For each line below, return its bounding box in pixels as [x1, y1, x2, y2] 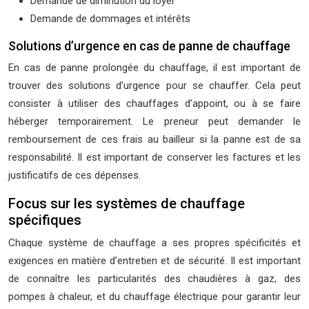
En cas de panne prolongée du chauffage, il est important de [8, 61, 301, 74]
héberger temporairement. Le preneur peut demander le [8, 115, 301, 128]
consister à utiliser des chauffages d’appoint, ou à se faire [8, 97, 301, 110]
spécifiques [8, 212, 81, 228]
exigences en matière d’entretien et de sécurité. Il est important [8, 255, 301, 267]
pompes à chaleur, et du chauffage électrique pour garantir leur [8, 290, 301, 303]
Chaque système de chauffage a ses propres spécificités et [8, 237, 301, 249]
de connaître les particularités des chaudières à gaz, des [8, 272, 301, 285]
